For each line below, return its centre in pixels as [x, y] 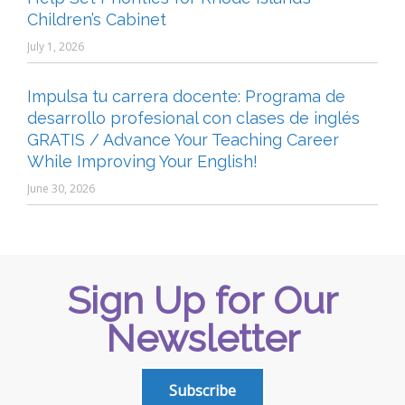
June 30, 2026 [61, 189]
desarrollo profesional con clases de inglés [193, 118]
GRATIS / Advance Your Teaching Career [183, 140]
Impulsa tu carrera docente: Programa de [186, 97]
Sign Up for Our [202, 301]
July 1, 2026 [56, 47]
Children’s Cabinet [97, 20]
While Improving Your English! [142, 162]
